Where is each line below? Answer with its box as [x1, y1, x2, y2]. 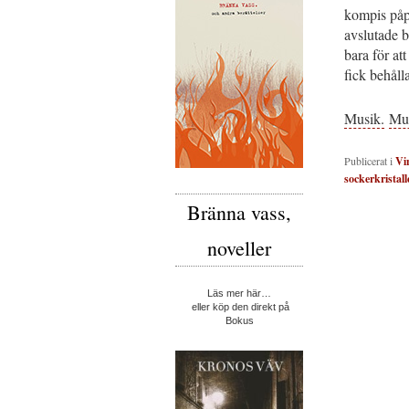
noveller [207, 235, 271, 262]
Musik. [344, 108, 384, 128]
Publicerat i [344, 152, 393, 168]
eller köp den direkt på [189, 301, 289, 313]
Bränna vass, [187, 199, 291, 226]
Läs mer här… [207, 288, 271, 299]
